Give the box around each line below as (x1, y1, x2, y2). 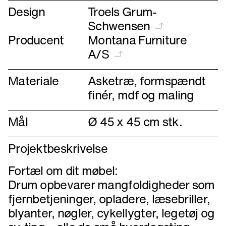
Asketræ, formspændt (88, 72, 206, 90)
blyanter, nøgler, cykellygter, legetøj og (8, 204, 215, 222)
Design (8, 3, 45, 21)
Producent (8, 31, 64, 49)
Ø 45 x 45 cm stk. (88, 112, 182, 131)
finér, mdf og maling (88, 86, 194, 104)
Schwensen (88, 17, 150, 35)
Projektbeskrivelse (8, 139, 108, 157)
